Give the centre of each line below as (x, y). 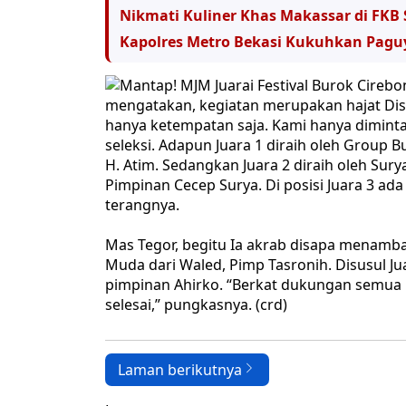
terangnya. (142, 205)
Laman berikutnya (180, 370)
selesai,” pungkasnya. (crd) (196, 305)
